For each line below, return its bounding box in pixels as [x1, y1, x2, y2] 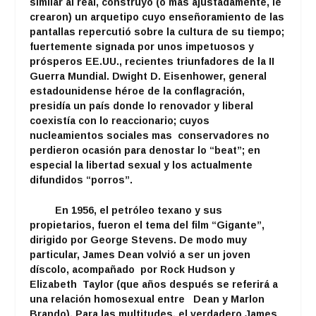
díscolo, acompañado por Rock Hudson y [30, 263, 236, 275]
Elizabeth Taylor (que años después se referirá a [30, 278, 279, 290]
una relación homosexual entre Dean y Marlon [30, 293, 265, 305]
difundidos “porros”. [30, 174, 133, 186]
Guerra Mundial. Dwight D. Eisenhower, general [30, 70, 267, 82]
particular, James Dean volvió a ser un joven [30, 248, 251, 260]
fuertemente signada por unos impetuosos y [30, 40, 255, 52]
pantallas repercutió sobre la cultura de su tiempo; [30, 25, 285, 37]
